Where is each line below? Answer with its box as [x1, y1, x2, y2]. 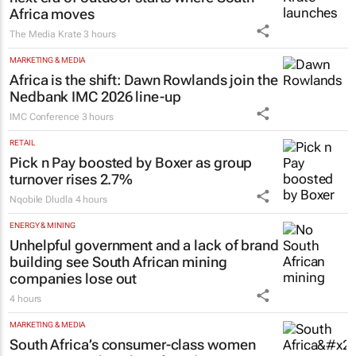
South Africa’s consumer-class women [10, 336, 256, 354]
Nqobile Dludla [10, 194, 73, 206]
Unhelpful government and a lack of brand [10, 237, 279, 254]
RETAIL [10, 138, 36, 148]
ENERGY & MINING [10, 221, 75, 230]
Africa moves [10, 6, 95, 23]
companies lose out [10, 270, 137, 288]
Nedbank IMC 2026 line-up [10, 88, 181, 106]
